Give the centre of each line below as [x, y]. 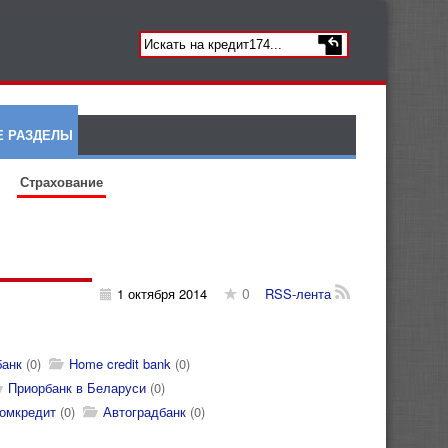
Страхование [61, 181]
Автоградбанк [144, 411]
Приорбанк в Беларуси [77, 387]
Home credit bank [120, 363]
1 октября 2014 [162, 293]
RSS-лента [300, 293]
